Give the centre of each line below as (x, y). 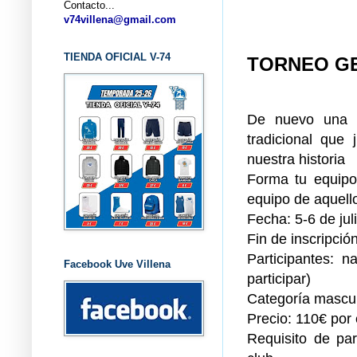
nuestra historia (296, 159)
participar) (279, 279)
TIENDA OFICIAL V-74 (117, 57)
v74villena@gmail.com (120, 19)
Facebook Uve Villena (117, 264)
